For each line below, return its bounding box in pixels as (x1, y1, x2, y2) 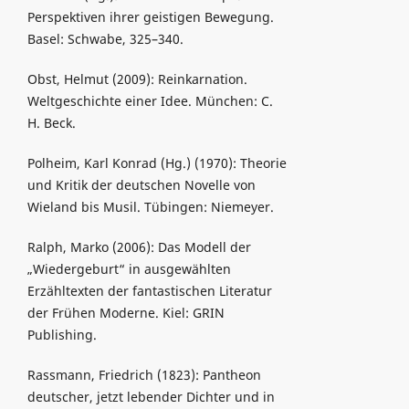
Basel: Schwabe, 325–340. (26, 30, 184, 48)
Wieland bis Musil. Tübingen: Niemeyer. (26, 198, 274, 216)
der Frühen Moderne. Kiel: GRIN (26, 304, 225, 322)
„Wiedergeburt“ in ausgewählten (26, 260, 231, 278)
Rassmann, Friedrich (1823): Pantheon (26, 366, 261, 384)
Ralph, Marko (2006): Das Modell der (26, 238, 251, 257)
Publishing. (26, 326, 97, 344)
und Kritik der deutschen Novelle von (26, 176, 256, 194)
